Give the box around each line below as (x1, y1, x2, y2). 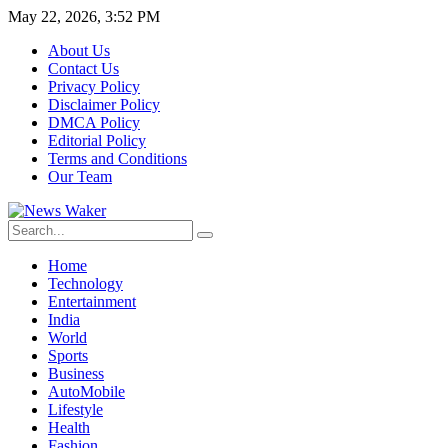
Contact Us (48, 60, 119, 77)
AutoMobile (48, 383, 125, 400)
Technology (48, 275, 123, 292)
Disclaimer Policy (48, 96, 160, 113)
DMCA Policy (48, 114, 140, 131)
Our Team (48, 168, 112, 185)
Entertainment (48, 293, 136, 310)
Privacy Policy (48, 78, 140, 95)
